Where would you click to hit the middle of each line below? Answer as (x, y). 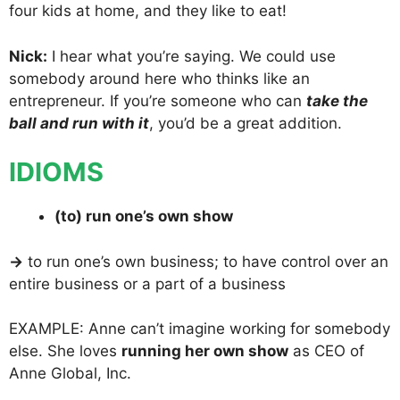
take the (337, 100)
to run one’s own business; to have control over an (206, 261)
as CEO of (326, 351)
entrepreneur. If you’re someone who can (158, 100)
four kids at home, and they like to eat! (148, 11)
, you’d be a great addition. (246, 123)
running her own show (205, 351)
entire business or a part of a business (147, 283)
